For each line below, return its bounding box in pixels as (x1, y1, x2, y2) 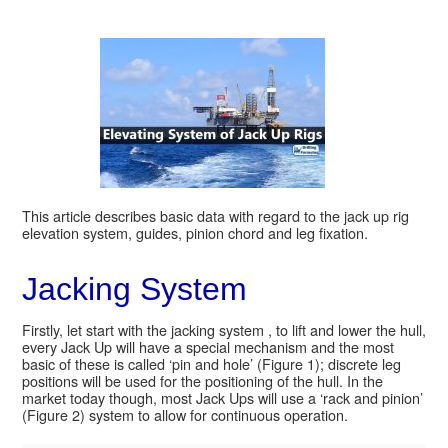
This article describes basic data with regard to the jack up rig (21, 204, 409, 226)
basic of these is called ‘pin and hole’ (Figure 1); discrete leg (21, 352, 401, 374)
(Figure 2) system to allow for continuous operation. (21, 403, 348, 425)
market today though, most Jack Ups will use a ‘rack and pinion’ (21, 386, 423, 408)
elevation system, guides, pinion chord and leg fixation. (21, 221, 368, 243)
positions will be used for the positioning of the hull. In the (21, 369, 383, 391)
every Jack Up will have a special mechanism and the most (21, 335, 394, 357)
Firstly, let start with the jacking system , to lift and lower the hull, (21, 318, 426, 340)
